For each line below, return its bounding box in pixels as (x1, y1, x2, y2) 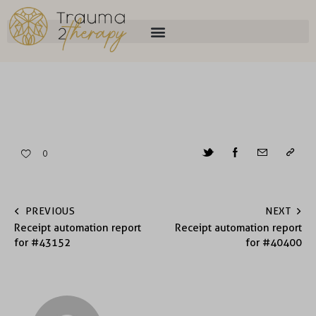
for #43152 (14, 236, 71, 250)
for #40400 (245, 236, 302, 250)
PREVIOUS (25, 205, 75, 217)
